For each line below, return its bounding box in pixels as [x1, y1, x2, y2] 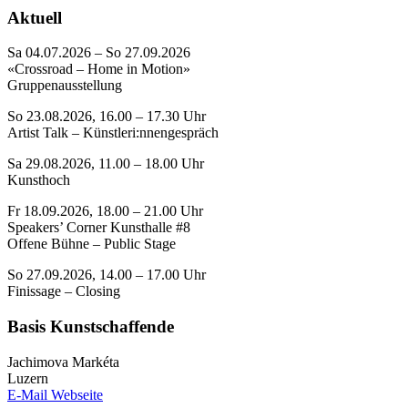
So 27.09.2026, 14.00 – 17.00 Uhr [7, 267, 206, 283]
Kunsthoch [7, 172, 70, 189]
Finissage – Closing [7, 283, 120, 300]
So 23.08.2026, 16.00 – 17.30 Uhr [7, 108, 206, 125]
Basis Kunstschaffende [7, 317, 174, 337]
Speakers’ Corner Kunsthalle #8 [7, 219, 190, 236]
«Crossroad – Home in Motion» [7, 61, 190, 77]
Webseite [47, 386, 103, 403]
